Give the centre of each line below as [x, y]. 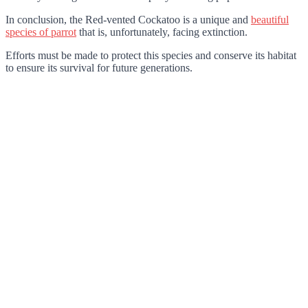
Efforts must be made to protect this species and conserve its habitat [151, 55]
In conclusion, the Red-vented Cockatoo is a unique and [128, 19]
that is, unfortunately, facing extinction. [162, 32]
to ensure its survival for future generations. [99, 67]
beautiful [270, 19]
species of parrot [41, 32]
